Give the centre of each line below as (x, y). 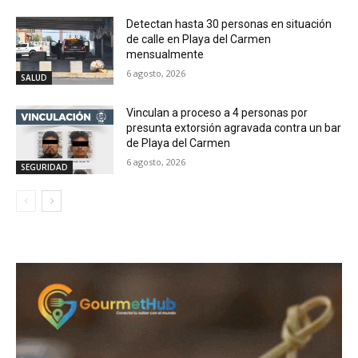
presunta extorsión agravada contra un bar (234, 128)
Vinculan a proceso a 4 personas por (217, 113)
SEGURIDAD (44, 167)
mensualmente (165, 54)
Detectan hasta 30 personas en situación (229, 24)
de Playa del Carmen (179, 143)
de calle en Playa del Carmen (199, 39)
